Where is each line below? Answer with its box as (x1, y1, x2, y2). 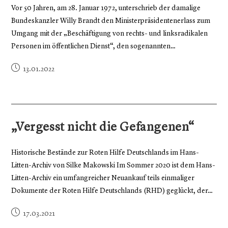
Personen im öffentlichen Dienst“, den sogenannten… (11, 43, 176, 50)
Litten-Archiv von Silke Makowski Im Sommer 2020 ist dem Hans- (11, 162, 216, 169)
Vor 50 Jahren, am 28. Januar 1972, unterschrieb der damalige (11, 5, 201, 12)
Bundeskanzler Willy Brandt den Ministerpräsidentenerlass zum (11, 17, 211, 24)
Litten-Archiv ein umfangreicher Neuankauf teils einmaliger (11, 175, 195, 182)
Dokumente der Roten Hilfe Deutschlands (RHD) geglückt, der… (11, 187, 213, 194)
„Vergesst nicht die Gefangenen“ (11, 122, 195, 134)
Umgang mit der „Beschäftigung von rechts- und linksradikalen (11, 30, 208, 37)
